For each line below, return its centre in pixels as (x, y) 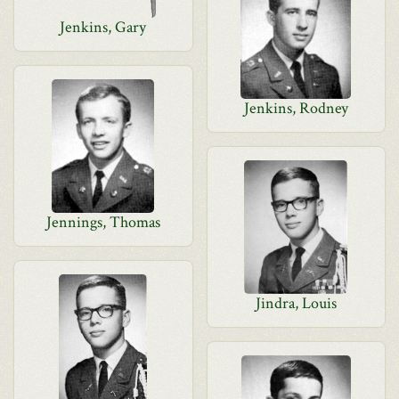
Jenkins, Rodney (296, 108)
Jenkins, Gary (103, 27)
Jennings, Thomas (103, 222)
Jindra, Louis (296, 303)
